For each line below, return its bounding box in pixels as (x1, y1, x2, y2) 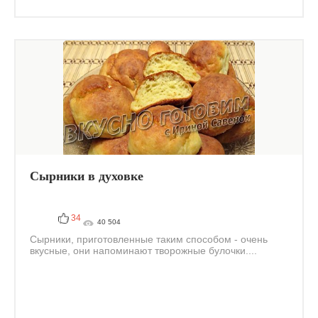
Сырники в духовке (30, 169, 143, 183)
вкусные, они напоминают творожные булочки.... (30, 245, 257, 256)
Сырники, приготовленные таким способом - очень (30, 234, 268, 245)
